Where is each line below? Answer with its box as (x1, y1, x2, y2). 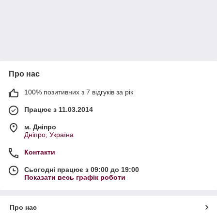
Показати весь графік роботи (24, 173, 125, 182)
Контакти (24, 148, 55, 156)
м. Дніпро (24, 123, 56, 131)
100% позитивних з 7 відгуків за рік (24, 88, 133, 96)
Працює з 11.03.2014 (24, 106, 93, 114)
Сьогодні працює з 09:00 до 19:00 (24, 166, 139, 174)
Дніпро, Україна (24, 131, 74, 139)
